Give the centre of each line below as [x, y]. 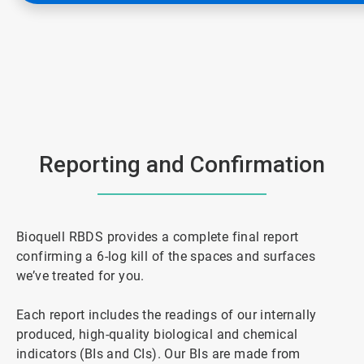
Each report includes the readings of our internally [167, 314]
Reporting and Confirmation [182, 164]
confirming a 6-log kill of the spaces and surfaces [166, 256]
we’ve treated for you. [80, 275]
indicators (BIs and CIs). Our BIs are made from [158, 353]
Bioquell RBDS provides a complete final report [158, 236]
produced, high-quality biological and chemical [157, 334]
